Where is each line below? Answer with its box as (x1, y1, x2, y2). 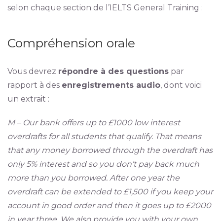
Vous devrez (7, 67, 58, 76)
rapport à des (7, 80, 62, 90)
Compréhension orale (7, 36, 135, 50)
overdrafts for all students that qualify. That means (7, 132, 201, 141)
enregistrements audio (61, 80, 160, 90)
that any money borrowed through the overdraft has (7, 146, 213, 155)
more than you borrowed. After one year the (7, 173, 180, 183)
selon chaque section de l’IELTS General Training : (7, 3, 203, 12)
